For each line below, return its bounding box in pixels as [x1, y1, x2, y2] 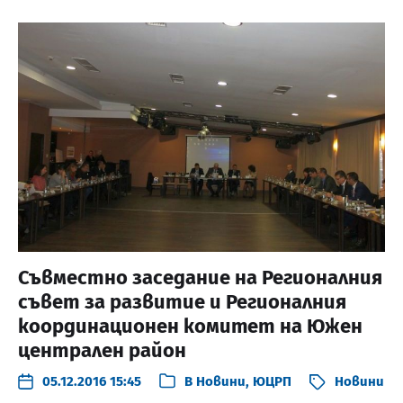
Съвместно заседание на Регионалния [18, 264, 382, 290]
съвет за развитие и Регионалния [18, 289, 346, 314]
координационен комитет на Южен [18, 313, 363, 338]
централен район [18, 337, 186, 363]
